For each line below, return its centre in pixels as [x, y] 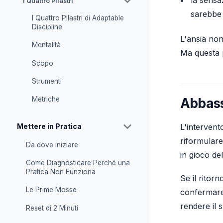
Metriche [46, 99]
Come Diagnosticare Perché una [78, 163]
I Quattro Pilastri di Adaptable [78, 18]
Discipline [47, 27]
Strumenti [47, 81]
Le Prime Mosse [51, 190]
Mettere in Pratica [49, 126]
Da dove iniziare [52, 145]
